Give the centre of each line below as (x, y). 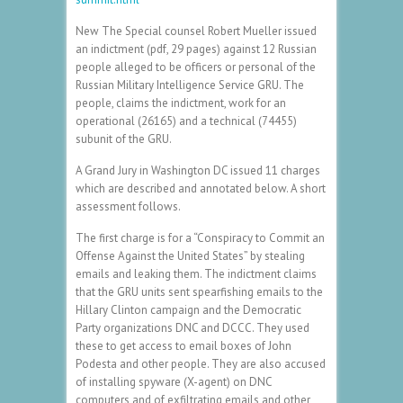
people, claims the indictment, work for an (181, 103)
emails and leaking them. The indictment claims (196, 273)
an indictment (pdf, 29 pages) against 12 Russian (196, 49)
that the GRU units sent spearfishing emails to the (199, 291)
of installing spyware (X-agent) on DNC (174, 381)
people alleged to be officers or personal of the (196, 67)
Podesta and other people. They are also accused (201, 363)
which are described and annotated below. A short (201, 188)
